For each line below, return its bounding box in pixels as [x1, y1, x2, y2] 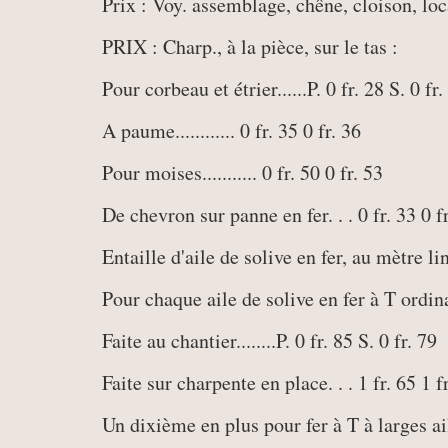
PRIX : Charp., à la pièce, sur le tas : [102, 33, 398, 60]
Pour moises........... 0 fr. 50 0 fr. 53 [102, 159, 383, 186]
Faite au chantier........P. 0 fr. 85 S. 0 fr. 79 [102, 327, 437, 354]
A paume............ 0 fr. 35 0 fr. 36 [102, 117, 361, 144]
